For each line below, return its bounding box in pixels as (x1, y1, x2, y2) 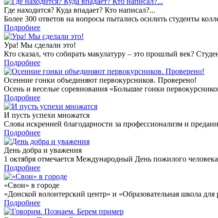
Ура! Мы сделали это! (4, 41, 76, 50)
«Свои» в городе (4, 181, 59, 190)
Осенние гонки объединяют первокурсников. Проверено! (4, 76, 197, 85)
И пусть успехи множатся (4, 111, 90, 120)
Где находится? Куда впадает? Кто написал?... (4, 6, 155, 15)
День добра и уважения (4, 146, 82, 155)
